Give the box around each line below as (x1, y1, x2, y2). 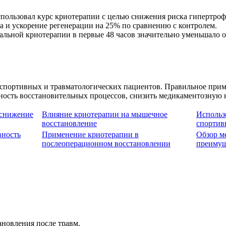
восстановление (42, 119, 97, 128)
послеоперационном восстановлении (42, 139, 171, 148)
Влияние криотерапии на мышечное (42, 110, 167, 119)
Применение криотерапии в (42, 130, 139, 139)
